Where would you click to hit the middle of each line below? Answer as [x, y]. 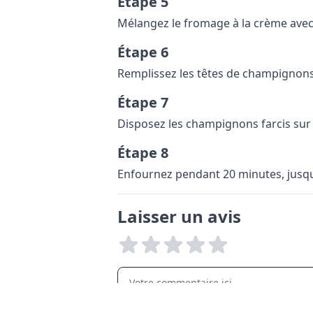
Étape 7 [143, 102]
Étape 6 [143, 52]
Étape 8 [143, 153]
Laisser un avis [179, 216]
